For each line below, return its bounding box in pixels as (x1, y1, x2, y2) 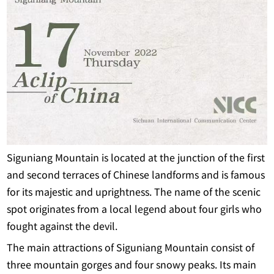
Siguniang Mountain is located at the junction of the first (7, 144, 265, 172)
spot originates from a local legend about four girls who (7, 196, 262, 223)
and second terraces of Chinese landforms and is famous (7, 161, 265, 189)
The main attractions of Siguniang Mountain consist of (7, 234, 255, 262)
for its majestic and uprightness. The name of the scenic (7, 179, 261, 206)
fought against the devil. (7, 213, 118, 240)
